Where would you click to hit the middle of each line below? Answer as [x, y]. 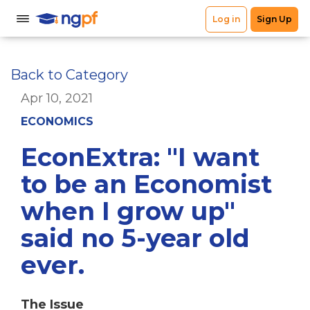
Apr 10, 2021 [57, 98]
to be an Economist [146, 184]
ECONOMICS [57, 121]
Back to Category [69, 75]
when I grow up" [128, 211]
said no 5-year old [135, 238]
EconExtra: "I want [140, 157]
